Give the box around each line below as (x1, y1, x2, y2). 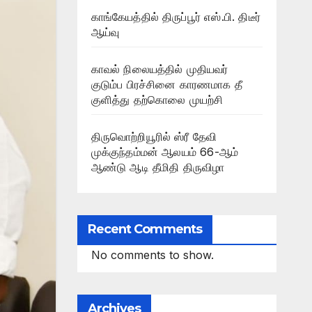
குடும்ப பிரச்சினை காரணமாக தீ (91, 77, 243, 91)
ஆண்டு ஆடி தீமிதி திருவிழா (91, 160, 225, 174)
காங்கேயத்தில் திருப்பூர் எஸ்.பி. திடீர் (91, 10, 261, 24)
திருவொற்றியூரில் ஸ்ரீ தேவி (91, 130, 217, 143)
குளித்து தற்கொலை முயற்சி (91, 93, 224, 107)
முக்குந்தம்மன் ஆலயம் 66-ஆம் (91, 145, 239, 159)
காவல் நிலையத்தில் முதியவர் (91, 62, 228, 76)
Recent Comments (87, 221, 202, 237)
